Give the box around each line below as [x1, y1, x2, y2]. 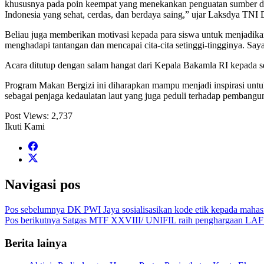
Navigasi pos [5, 177, 80, 193]
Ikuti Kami [5, 121, 45, 132]
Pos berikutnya [5, 214, 60, 225]
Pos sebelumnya [5, 204, 65, 214]
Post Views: [5, 111, 49, 121]
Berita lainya [5, 236, 67, 249]
